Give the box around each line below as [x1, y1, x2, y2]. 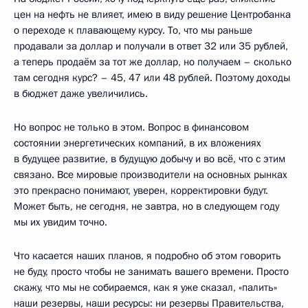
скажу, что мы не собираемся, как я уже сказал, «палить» [14, 280, 277, 294]
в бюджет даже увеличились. [14, 86, 148, 100]
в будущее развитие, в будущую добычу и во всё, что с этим [14, 151, 285, 166]
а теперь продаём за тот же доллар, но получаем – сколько [14, 54, 291, 69]
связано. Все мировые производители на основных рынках [14, 167, 287, 181]
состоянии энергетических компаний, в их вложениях [14, 135, 261, 150]
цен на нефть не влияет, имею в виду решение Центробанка [14, 7, 291, 21]
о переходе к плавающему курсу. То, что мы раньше [14, 23, 252, 37]
